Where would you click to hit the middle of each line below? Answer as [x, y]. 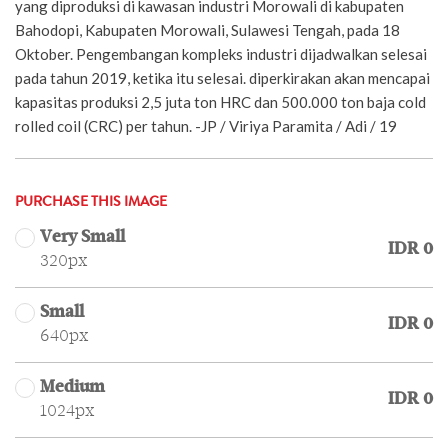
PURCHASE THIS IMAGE [91, 202]
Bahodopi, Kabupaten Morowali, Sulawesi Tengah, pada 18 [207, 29]
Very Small [82, 237]
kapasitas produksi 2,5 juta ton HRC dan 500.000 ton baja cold [220, 101]
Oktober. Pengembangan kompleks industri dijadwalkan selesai [221, 53]
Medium [72, 387]
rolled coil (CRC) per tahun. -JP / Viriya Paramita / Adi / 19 [206, 125]
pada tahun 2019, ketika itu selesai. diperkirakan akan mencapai [222, 77]
